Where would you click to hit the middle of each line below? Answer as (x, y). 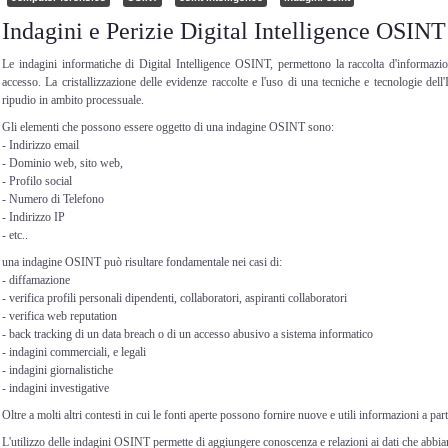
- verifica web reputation (59, 315)
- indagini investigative (55, 387)
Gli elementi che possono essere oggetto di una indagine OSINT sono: (168, 126)
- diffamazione (36, 279)
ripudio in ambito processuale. (73, 99)
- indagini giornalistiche (57, 369)
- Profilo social (37, 180)
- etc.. (15, 234)
